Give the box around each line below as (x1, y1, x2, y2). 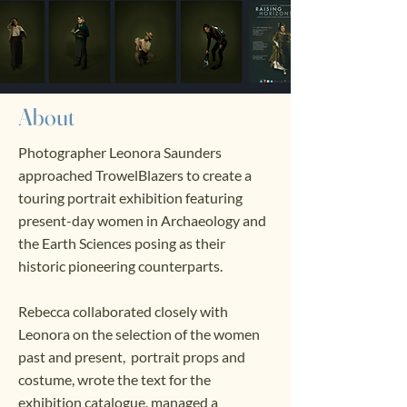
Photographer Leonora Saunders (18, 144, 222, 161)
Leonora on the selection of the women (18, 325, 260, 342)
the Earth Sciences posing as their (18, 234, 225, 252)
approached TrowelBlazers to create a (18, 166, 252, 184)
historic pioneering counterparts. (18, 257, 223, 274)
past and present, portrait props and (18, 348, 245, 365)
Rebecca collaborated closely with (18, 303, 228, 320)
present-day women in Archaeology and (18, 212, 266, 229)
